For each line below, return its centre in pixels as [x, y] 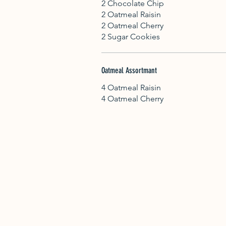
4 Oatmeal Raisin [131, 87]
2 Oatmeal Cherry [132, 25]
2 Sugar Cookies [131, 36]
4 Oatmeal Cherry [132, 98]
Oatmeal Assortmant [129, 70]
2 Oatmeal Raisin [131, 14]
